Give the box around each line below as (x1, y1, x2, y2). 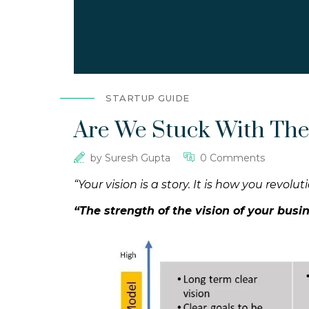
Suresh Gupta (105, 151, 170, 164)
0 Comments (200, 151, 265, 164)
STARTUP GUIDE (106, 92, 190, 103)
